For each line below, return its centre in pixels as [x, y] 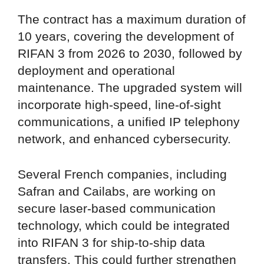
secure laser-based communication [117, 209]
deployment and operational [96, 70]
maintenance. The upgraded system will [130, 87]
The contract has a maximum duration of [132, 19]
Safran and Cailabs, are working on [117, 192]
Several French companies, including [122, 174]
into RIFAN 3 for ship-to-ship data [111, 243]
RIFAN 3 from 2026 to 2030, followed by [130, 53]
